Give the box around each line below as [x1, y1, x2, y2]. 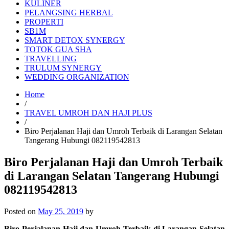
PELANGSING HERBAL [25, 8, 113, 17]
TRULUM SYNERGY [25, 63, 102, 72]
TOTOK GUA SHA [25, 45, 92, 54]
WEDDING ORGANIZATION [25, 73, 129, 81]
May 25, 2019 [38, 207, 83, 216]
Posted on [4, 207, 38, 216]
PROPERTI [25, 17, 63, 26]
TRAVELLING [25, 54, 77, 63]
